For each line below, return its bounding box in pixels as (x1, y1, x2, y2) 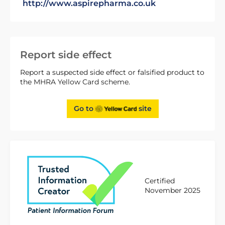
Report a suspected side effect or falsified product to (20, 68, 204, 77)
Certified (145, 176, 175, 186)
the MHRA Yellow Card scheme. (20, 77, 130, 86)
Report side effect (20, 49, 111, 61)
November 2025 (145, 186, 200, 195)
